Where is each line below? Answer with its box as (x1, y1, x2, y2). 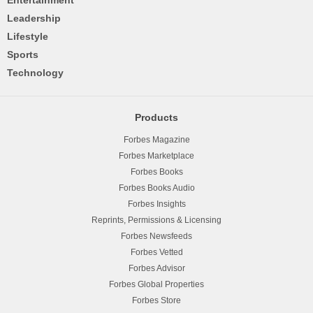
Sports (7, 48, 38, 60)
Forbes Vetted (130, 247, 183, 257)
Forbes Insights (127, 198, 186, 209)
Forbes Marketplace (119, 150, 194, 161)
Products (135, 111, 178, 123)
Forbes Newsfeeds (121, 231, 192, 241)
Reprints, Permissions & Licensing (92, 214, 221, 225)
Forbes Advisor (128, 263, 185, 273)
